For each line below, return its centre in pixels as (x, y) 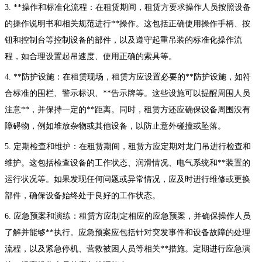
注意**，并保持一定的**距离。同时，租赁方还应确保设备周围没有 (127, 109)
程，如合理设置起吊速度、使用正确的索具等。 (91, 56)
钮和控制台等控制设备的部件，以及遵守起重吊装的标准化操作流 (123, 40)
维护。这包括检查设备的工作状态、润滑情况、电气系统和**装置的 (127, 163)
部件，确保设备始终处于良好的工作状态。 (82, 195)
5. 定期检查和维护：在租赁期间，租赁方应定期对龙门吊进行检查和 (128, 146)
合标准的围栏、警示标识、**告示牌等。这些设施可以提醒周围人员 (127, 93)
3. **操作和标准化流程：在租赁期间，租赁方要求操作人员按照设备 (128, 7)
